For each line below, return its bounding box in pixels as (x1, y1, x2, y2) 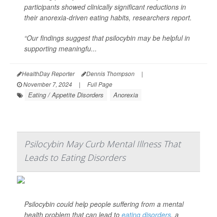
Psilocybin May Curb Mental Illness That (24, 138, 181, 150)
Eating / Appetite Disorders (28, 90, 104, 100)
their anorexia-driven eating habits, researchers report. (24, 13, 192, 23)
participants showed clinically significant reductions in (24, 2, 186, 12)
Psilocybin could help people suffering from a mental (24, 199, 184, 209)
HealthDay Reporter (22, 69, 75, 78)
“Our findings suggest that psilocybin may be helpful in (24, 33, 190, 43)
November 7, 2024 (22, 80, 72, 89)
